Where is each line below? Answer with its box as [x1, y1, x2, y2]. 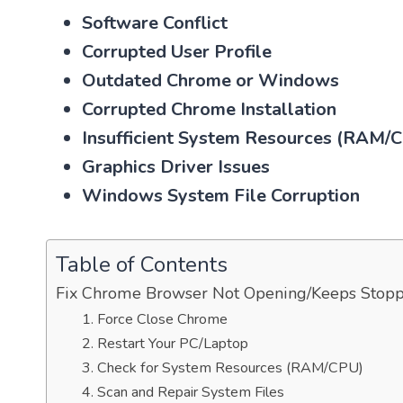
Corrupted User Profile [82, 39, 272, 64]
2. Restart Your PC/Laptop [81, 333, 248, 354]
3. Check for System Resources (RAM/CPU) [81, 357, 363, 378]
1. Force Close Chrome [81, 309, 228, 329]
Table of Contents [56, 250, 228, 280]
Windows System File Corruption [82, 183, 360, 208]
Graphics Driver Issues [82, 154, 270, 179]
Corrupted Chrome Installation [82, 96, 336, 121]
